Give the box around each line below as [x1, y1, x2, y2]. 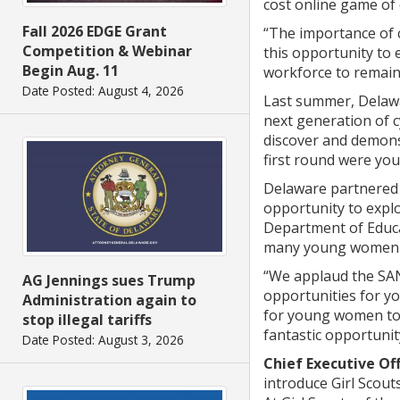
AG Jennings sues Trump [22, 270, 196, 290]
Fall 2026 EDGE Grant [22, 21, 167, 42]
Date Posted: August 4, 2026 [22, 82, 184, 100]
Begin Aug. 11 [22, 61, 119, 81]
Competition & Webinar [22, 41, 192, 62]
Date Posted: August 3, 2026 [22, 330, 184, 348]
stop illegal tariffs [22, 309, 152, 329]
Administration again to [22, 289, 196, 310]
